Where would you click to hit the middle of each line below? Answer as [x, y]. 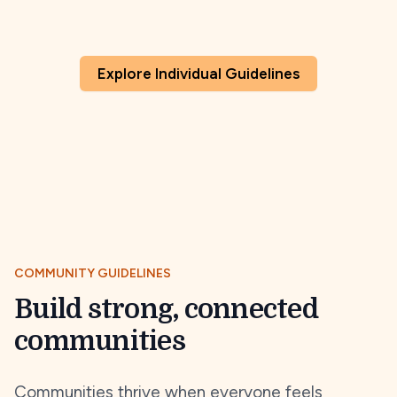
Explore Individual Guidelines [198, 74]
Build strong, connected [166, 309]
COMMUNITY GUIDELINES [93, 273]
